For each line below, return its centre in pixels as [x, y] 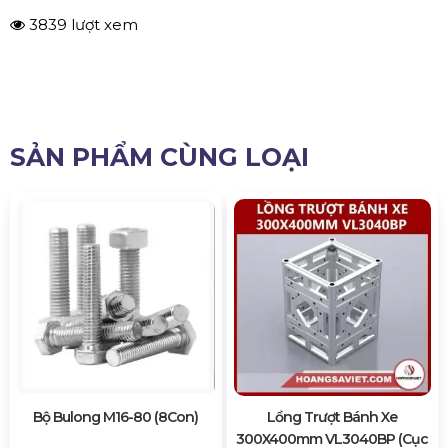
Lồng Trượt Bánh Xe [332, 417]
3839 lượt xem [81, 24]
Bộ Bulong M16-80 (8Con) [116, 417]
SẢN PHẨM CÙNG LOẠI [159, 156]
